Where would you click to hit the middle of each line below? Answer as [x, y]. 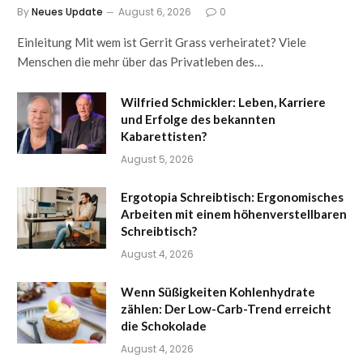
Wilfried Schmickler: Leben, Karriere [223, 102]
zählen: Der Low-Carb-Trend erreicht [226, 308]
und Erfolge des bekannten [198, 119]
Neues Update [67, 11]
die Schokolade [164, 325]
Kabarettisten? [164, 136]
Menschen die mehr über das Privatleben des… [140, 61]
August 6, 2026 [155, 11]
